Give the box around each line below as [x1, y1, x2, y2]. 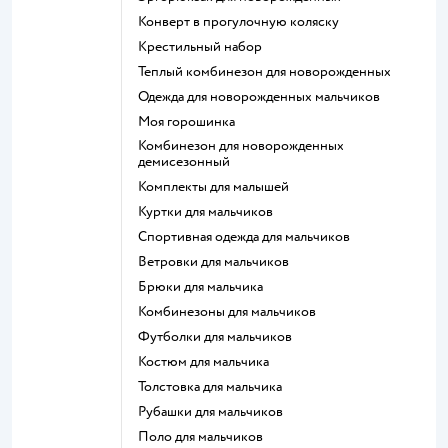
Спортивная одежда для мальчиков [147, 227, 350, 245]
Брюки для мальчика [147, 277, 263, 295]
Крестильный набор [147, 37, 262, 55]
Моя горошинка [150, 112, 235, 130]
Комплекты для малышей [146, 177, 289, 195]
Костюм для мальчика [146, 352, 269, 370]
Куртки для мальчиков [146, 202, 273, 220]
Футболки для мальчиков [150, 327, 292, 345]
